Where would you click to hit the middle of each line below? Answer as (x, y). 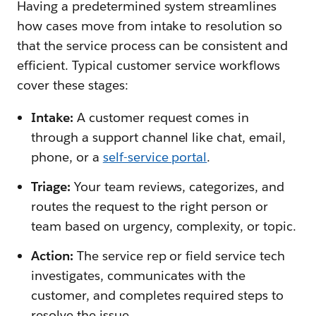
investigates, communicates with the (139, 276)
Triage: (51, 187)
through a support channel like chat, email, (159, 138)
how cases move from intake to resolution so (150, 26)
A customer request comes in (163, 118)
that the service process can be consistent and (153, 46)
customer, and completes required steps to (158, 296)
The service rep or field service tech (181, 256)
